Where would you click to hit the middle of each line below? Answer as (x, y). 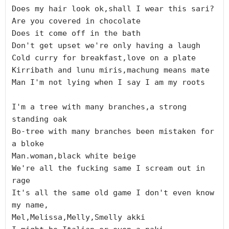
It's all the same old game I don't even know (113, 192)
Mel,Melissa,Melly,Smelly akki (78, 217)
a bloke (28, 143)
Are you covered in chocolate (76, 21)
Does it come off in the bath (76, 33)
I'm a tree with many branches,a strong (99, 107)
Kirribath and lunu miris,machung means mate (111, 70)
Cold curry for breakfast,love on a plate (104, 58)
